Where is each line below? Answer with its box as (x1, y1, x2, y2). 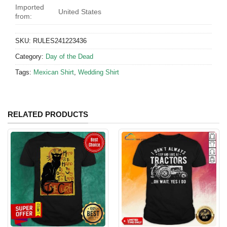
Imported (15, 3, 44, 11)
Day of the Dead (46, 53, 93, 60)
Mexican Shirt (33, 68, 74, 76)
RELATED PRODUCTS (8, 109, 88, 119)
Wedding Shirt (78, 68, 119, 76)
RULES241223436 (33, 37, 87, 45)
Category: (15, 53, 46, 60)
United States (58, 8, 102, 16)
